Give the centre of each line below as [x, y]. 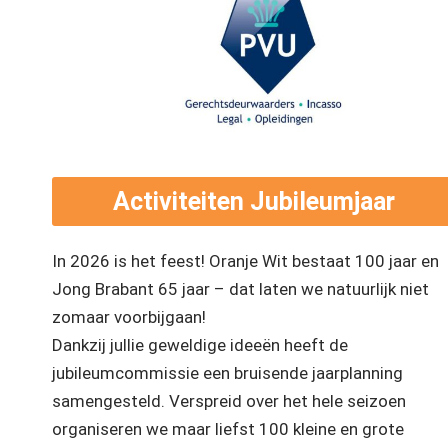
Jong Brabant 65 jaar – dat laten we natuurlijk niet [240, 289]
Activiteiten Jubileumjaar [253, 202]
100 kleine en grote [331, 429]
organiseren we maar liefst [155, 429]
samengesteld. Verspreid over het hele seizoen [229, 401]
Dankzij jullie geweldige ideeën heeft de [200, 345]
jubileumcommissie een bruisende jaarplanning [227, 373]
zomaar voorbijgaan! [129, 317]
